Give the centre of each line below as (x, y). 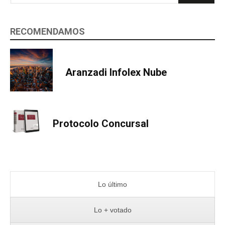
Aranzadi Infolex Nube (116, 73)
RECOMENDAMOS (47, 31)
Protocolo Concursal (101, 123)
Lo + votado (113, 210)
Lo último (113, 185)
